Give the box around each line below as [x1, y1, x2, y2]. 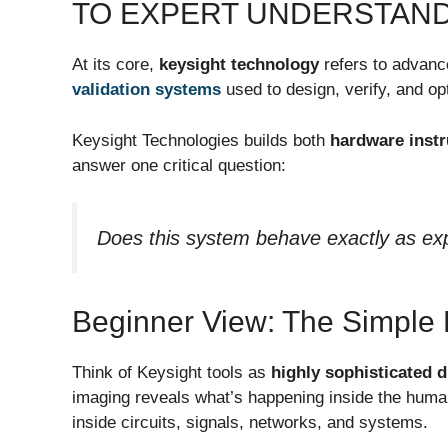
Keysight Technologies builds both [72, 130, 330, 150]
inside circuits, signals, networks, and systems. [72, 413, 428, 433]
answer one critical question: [72, 155, 286, 175]
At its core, [72, 55, 159, 75]
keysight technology [159, 55, 319, 75]
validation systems [72, 80, 221, 100]
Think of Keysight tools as [72, 363, 271, 383]
